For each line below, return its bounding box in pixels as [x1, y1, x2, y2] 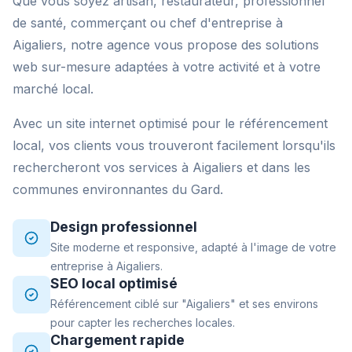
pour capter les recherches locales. [50, 316, 235, 329]
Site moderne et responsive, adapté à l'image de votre [50, 240, 336, 254]
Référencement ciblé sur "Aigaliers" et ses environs [50, 297, 318, 310]
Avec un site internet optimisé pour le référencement [13, 115, 328, 131]
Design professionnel [50, 218, 197, 235]
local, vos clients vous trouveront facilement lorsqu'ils [13, 137, 335, 153]
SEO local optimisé [50, 275, 178, 291]
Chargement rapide [50, 332, 185, 348]
